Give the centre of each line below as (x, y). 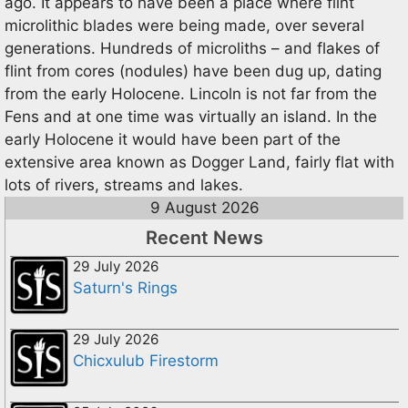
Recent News (204, 238)
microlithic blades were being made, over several (184, 25)
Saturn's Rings (125, 288)
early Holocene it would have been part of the (173, 139)
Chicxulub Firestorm (146, 361)
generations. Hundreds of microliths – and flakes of (192, 48)
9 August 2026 (204, 208)
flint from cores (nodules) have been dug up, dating (193, 71)
